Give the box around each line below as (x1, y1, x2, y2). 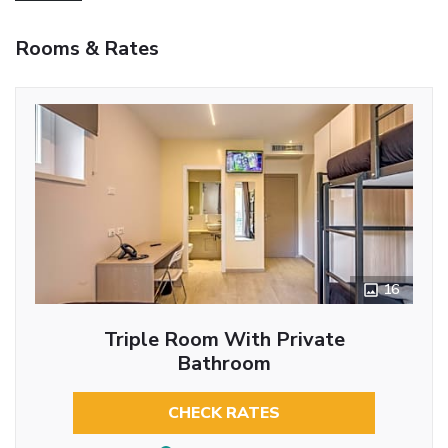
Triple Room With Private (103, 325, 345, 353)
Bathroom (177, 349, 271, 377)
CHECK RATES (168, 401, 280, 424)
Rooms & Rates (15, 34, 159, 62)
